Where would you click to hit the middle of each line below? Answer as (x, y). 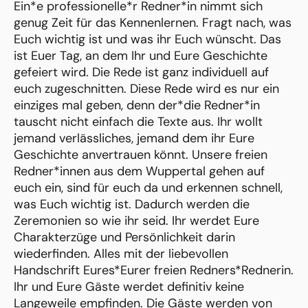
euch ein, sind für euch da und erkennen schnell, (148, 188)
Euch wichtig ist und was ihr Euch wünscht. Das (147, 40)
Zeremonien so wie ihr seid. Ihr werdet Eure (136, 221)
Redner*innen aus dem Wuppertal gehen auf (139, 172)
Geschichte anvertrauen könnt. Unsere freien (141, 155)
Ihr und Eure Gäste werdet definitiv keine (129, 287)
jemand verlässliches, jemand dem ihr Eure (134, 139)
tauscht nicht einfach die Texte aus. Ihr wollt (138, 122)
